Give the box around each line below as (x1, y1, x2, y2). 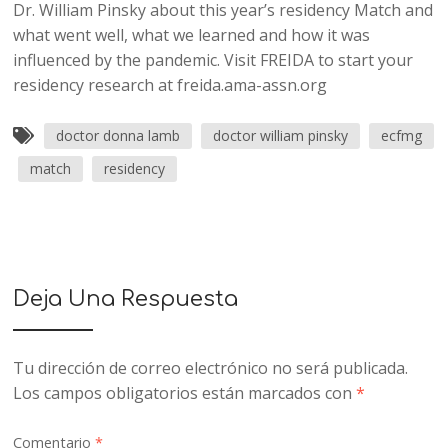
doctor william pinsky (213, 126, 349, 146)
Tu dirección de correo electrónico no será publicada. (13, 357, 409, 380)
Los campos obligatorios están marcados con (13, 382, 357, 405)
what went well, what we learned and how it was (13, 24, 371, 47)
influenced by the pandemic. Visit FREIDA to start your (13, 49, 414, 72)
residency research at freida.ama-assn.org (13, 74, 328, 97)
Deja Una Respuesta (13, 287, 239, 312)
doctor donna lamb (56, 126, 181, 146)
